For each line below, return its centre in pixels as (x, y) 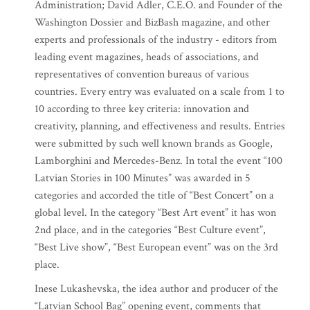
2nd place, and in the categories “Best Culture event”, (150, 230)
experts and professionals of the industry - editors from (156, 40)
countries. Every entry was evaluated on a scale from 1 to (159, 92)
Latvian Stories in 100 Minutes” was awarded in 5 (143, 178)
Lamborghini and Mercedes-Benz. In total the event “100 (158, 161)
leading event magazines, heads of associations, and (147, 57)
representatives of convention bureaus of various (142, 74)
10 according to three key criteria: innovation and (142, 109)
